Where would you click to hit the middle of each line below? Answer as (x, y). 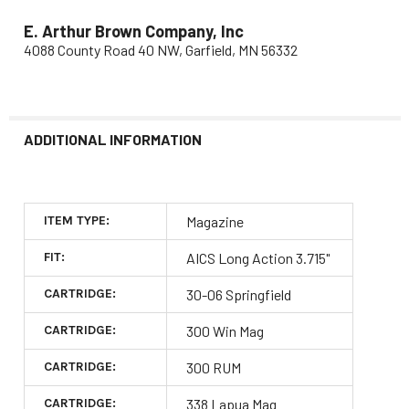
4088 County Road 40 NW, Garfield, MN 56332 (160, 49)
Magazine (215, 221)
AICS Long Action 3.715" (257, 257)
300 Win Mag (225, 330)
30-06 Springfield (238, 294)
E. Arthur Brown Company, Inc (133, 31)
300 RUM (213, 367)
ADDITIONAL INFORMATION (112, 139)
